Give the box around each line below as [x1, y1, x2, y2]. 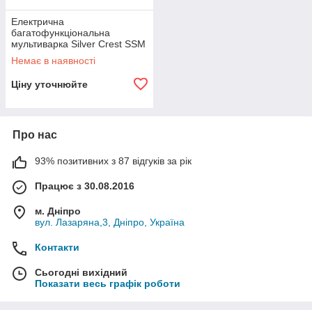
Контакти [35, 242, 79, 253]
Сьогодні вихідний [35, 267, 127, 278]
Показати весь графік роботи [35, 278, 180, 289]
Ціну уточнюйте [11, 79, 88, 90]
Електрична [11, 16, 64, 27]
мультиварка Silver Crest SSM [11, 38, 146, 49]
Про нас [13, 129, 57, 141]
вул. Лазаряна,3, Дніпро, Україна [35, 217, 185, 228]
